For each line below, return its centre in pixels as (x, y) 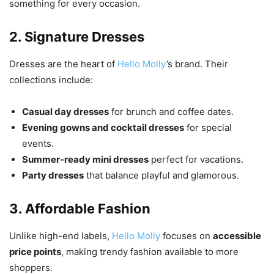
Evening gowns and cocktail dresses (103, 128)
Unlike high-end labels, (61, 236)
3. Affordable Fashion (80, 209)
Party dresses (53, 176)
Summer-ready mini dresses (85, 160)
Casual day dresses (65, 112)
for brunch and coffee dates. (171, 112)
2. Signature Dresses (77, 37)
